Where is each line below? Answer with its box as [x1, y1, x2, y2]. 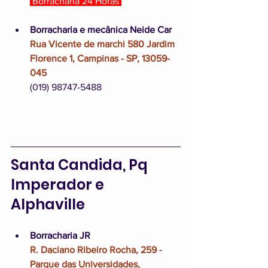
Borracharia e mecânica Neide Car [30, 24, 172, 35]
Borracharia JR [30, 230, 90, 240]
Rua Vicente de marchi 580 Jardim [30, 38, 177, 49]
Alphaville [11, 194, 85, 214]
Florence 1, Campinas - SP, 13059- [30, 53, 170, 63]
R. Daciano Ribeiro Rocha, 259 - [30, 244, 165, 255]
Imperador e [11, 174, 107, 194]
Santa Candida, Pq [11, 154, 151, 175]
